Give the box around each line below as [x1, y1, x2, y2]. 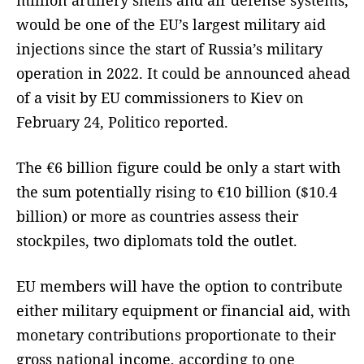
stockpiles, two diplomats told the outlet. [16, 230, 297, 250]
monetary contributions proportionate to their [16, 324, 336, 344]
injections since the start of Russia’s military [16, 38, 323, 58]
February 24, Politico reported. [16, 111, 228, 132]
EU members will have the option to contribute [16, 275, 343, 296]
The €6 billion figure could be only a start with [16, 157, 340, 177]
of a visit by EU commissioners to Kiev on [16, 87, 304, 107]
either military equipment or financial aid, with [16, 300, 350, 320]
